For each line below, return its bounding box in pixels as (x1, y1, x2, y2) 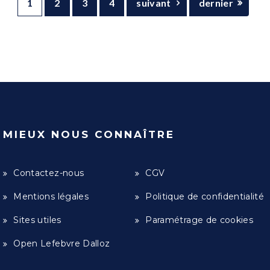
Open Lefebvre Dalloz (13, 238, 110, 249)
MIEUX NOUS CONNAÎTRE (3, 128, 175, 140)
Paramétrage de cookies (145, 215, 254, 225)
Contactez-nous (13, 168, 84, 178)
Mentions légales (13, 191, 89, 202)
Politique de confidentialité (145, 191, 265, 202)
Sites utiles (13, 215, 61, 225)
